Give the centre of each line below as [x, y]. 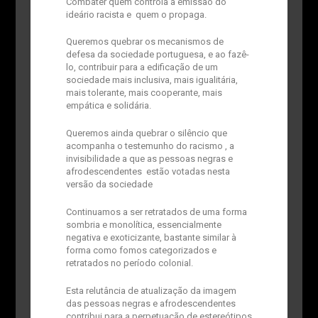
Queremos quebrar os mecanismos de [144, 42]
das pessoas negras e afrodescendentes [150, 303]
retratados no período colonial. [129, 263]
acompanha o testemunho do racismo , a [150, 146]
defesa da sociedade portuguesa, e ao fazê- [157, 55]
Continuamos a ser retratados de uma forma [156, 212]
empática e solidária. [108, 106]
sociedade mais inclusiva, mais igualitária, [152, 80]
